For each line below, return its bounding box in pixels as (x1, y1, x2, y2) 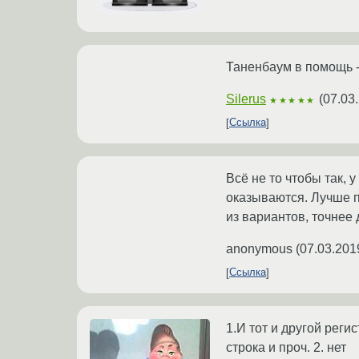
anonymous (226, 241, 292, 256)
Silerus (226, 91, 266, 106)
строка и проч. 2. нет (226, 340, 346, 354)
